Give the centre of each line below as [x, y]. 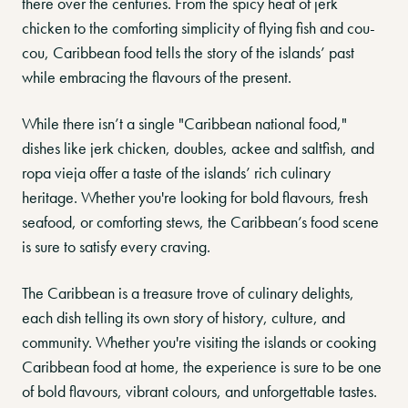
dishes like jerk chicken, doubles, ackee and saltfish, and [198, 148]
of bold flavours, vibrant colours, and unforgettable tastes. [199, 391]
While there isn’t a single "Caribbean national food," [184, 123]
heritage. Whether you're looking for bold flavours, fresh [195, 197]
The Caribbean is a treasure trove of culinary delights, [188, 293]
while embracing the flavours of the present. [157, 77]
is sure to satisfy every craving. [116, 246]
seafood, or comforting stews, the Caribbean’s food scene [200, 222]
